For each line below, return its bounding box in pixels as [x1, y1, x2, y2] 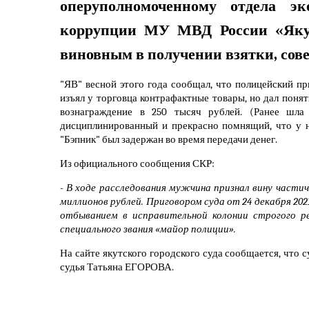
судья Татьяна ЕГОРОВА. [60, 261, 174, 273]
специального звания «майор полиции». [60, 223, 236, 235]
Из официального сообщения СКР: [60, 157, 217, 170]
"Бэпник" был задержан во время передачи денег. [60, 133, 279, 146]
